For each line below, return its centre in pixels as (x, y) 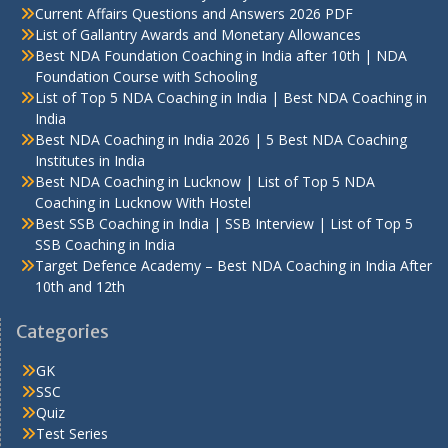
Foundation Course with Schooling (146, 77)
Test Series (72, 434)
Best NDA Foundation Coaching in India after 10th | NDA (221, 56)
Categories (62, 332)
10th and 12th (80, 287)
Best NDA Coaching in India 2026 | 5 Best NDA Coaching (221, 140)
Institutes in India (90, 161)
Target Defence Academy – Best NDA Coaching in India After (233, 266)
